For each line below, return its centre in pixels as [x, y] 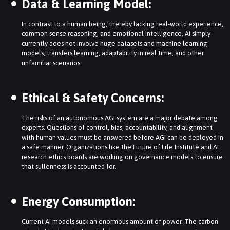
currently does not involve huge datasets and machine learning [114, 44]
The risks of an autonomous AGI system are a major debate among [120, 118]
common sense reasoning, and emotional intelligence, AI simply [116, 34]
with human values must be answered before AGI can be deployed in [122, 138]
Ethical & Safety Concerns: [93, 98]
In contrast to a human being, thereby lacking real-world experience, [122, 24]
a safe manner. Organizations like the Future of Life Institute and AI [120, 147]
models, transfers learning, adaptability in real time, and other [113, 53]
